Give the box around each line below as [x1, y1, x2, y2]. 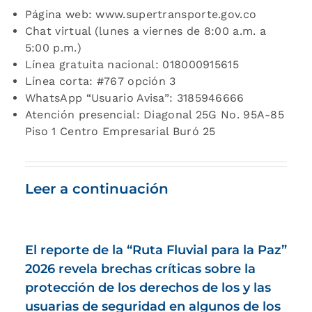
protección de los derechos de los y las [24, 279, 271, 295]
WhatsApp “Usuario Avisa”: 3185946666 [24, 91, 244, 104]
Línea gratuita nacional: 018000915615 [24, 57, 239, 71]
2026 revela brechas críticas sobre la [24, 260, 256, 276]
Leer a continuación [24, 180, 169, 197]
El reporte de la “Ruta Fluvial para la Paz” [24, 242, 287, 258]
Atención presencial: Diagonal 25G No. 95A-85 [24, 107, 285, 121]
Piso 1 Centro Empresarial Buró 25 [24, 124, 216, 138]
